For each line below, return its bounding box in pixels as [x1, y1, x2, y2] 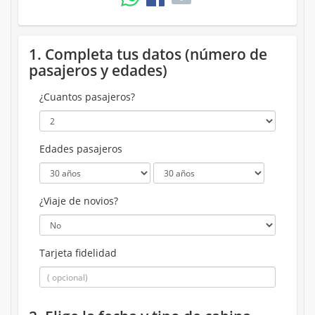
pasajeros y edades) [29, 60, 167, 81]
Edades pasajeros [39, 142, 122, 156]
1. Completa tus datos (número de [29, 44, 267, 65]
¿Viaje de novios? [39, 194, 118, 208]
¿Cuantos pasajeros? [39, 90, 135, 104]
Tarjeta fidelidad [39, 246, 117, 260]
